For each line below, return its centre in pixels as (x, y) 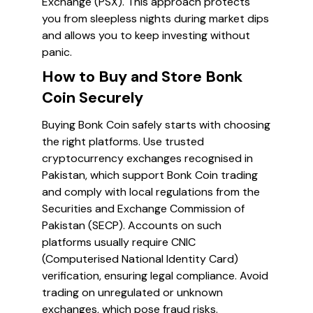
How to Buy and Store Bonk (142, 77)
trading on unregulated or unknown (132, 292)
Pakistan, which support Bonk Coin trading (150, 175)
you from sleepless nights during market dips (155, 19)
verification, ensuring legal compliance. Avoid (155, 276)
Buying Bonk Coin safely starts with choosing (156, 125)
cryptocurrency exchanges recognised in (147, 158)
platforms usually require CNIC (119, 242)
